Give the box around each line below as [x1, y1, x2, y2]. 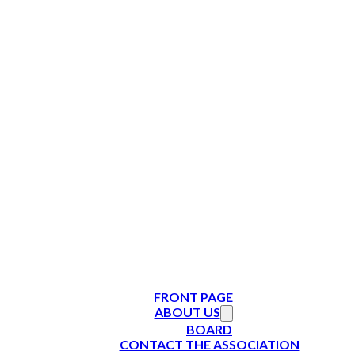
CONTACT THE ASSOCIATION [119, 336, 300, 352]
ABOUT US [154, 303, 220, 319]
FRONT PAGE [154, 288, 233, 304]
